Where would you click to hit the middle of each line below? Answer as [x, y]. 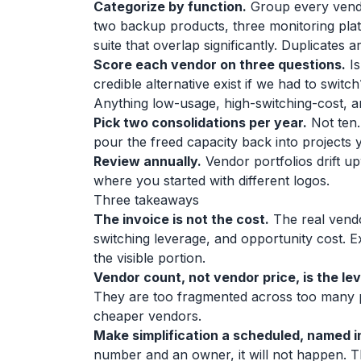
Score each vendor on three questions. [220, 64]
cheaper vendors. [147, 316]
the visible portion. [149, 258]
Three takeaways [146, 200]
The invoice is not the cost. [181, 219]
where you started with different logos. [212, 180]
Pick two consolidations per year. [200, 122]
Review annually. [147, 161]
